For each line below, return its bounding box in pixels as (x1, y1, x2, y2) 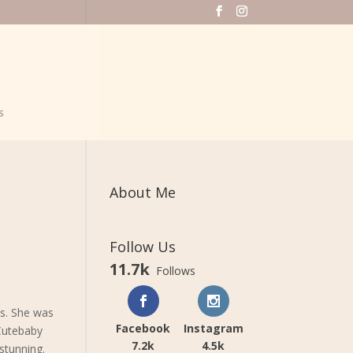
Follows (156, 263, 196, 278)
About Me (110, 183, 176, 202)
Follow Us (110, 237, 176, 256)
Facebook (116, 321, 171, 336)
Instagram (183, 321, 243, 336)
